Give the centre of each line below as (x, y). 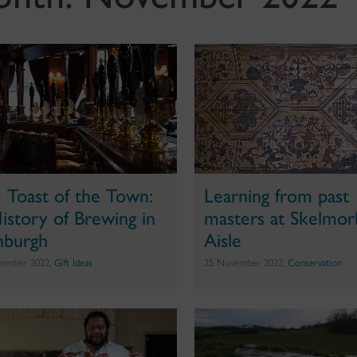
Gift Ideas (74, 262)
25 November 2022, (246, 262)
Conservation (315, 262)
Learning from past (277, 194)
